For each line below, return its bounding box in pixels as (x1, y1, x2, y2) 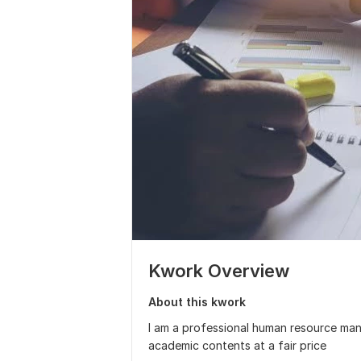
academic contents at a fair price (148, 338, 326, 352)
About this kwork (148, 295, 246, 309)
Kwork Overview (148, 260, 289, 281)
